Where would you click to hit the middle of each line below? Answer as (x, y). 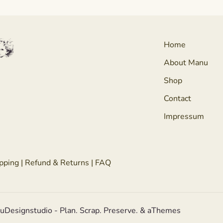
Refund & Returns (57, 163)
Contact (177, 99)
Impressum (184, 116)
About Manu (186, 63)
